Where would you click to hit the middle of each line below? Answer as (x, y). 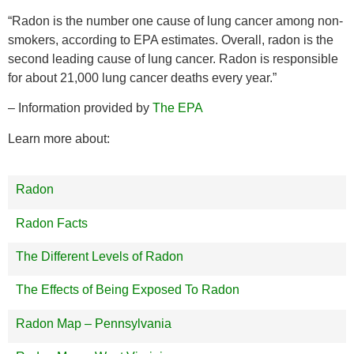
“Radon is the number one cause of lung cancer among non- (175, 21)
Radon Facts (52, 223)
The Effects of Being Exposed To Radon (128, 290)
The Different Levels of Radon (100, 257)
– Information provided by (80, 108)
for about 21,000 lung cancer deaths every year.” (142, 78)
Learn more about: (59, 138)
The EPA (178, 108)
